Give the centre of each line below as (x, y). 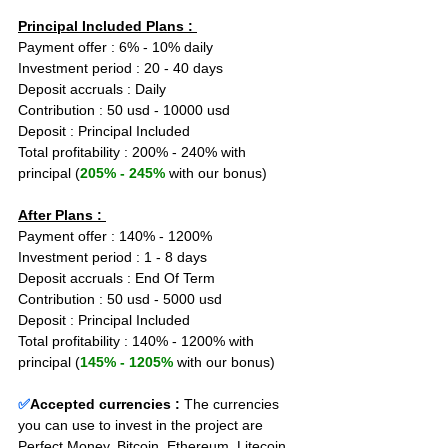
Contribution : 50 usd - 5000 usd (120, 299)
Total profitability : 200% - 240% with (134, 152)
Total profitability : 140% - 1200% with (138, 341)
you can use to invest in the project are (142, 425)
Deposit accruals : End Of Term (116, 278)
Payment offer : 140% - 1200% (115, 236)
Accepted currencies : (105, 404)
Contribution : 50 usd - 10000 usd (124, 110)
